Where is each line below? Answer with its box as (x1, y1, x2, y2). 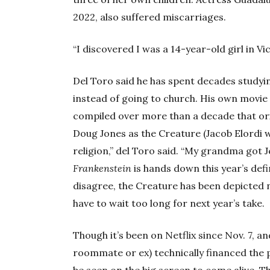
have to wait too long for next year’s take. (73, 197, 265, 210)
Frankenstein (73, 162, 132, 175)
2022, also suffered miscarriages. (73, 11, 227, 24)
